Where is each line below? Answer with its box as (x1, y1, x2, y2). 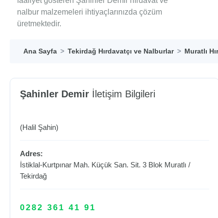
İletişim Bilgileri (89, 89, 155, 99)
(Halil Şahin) (20, 123, 58, 131)
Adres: (20, 149, 43, 158)
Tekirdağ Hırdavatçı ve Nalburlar (68, 47, 174, 55)
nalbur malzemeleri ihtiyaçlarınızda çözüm (17, 8, 162, 16)
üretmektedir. (17, 19, 61, 28)
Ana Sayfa (23, 47, 57, 55)
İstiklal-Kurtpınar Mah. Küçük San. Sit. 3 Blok (20, 161, 164, 169)
